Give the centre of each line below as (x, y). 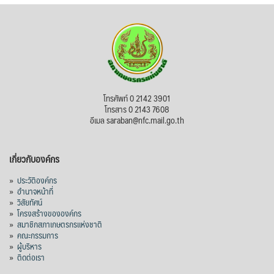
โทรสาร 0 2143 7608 (137, 109)
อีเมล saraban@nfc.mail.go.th (137, 120)
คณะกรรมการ (38, 235)
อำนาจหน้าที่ (35, 191)
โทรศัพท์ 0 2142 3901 (137, 98)
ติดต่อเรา (31, 257)
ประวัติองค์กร (37, 180)
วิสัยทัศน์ (30, 202)
